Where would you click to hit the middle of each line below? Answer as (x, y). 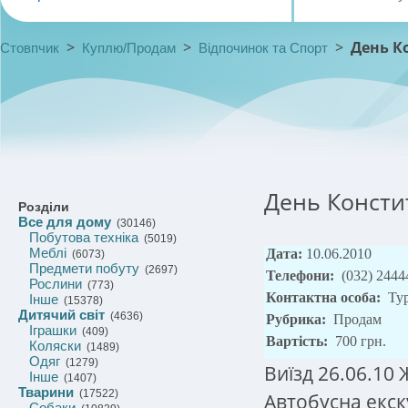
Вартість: (299, 341)
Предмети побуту (84, 268)
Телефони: (302, 275)
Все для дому (65, 222)
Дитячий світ (61, 315)
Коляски (55, 346)
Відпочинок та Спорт (263, 48)
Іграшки (53, 330)
